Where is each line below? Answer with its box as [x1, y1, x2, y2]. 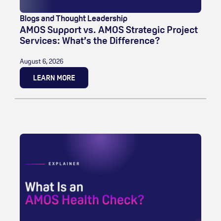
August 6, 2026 [20, 56, 63, 66]
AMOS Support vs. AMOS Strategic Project [20, 23, 198, 36]
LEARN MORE [33, 73, 75, 82]
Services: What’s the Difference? [20, 34, 160, 47]
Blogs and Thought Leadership [20, 12, 127, 24]
